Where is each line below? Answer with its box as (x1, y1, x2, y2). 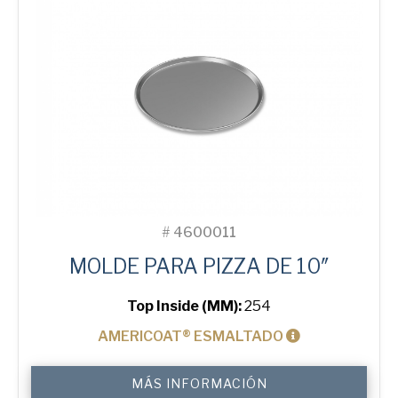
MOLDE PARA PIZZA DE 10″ (68, 254, 330, 280)
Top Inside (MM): (127, 298, 244, 315)
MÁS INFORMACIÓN (131, 376, 267, 392)
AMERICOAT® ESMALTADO (98, 328, 286, 346)
